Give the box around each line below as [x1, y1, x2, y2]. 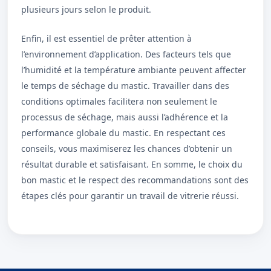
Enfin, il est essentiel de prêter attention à [21, 33, 192, 44]
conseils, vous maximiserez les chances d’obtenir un [21, 143, 232, 154]
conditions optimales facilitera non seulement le [21, 96, 217, 107]
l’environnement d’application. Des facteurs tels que [21, 48, 231, 60]
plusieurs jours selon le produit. [21, 4, 151, 15]
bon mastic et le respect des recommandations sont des [21, 174, 249, 186]
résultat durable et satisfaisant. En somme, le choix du [21, 158, 243, 170]
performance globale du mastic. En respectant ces [21, 127, 226, 139]
